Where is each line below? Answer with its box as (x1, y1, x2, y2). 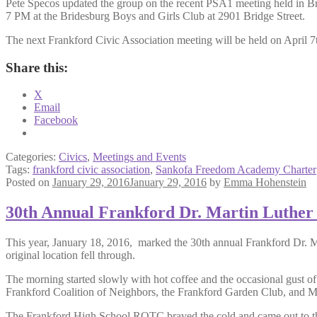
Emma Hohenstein (224, 176, 306, 189)
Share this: (6, 59, 68, 75)
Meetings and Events (93, 151, 186, 163)
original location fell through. (6, 249, 135, 262)
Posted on (6, 176, 52, 189)
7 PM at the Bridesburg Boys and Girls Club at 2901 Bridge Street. (6, 9, 305, 22)
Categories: (6, 151, 59, 163)
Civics (59, 151, 87, 163)
